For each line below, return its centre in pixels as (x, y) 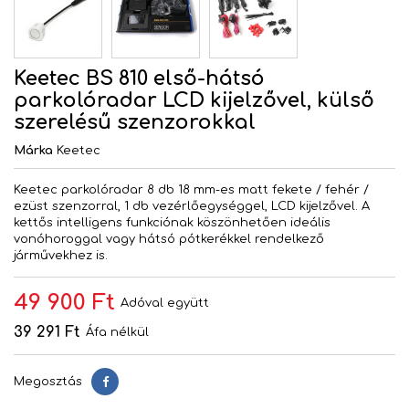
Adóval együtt (165, 304)
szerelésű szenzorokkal (135, 123)
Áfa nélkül (117, 333)
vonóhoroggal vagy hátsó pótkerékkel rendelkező (169, 240)
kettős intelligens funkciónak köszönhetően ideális (172, 223)
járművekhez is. (61, 256)
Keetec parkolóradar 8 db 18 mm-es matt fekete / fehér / (191, 190)
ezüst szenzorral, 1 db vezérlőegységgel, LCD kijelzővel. (188, 207)
